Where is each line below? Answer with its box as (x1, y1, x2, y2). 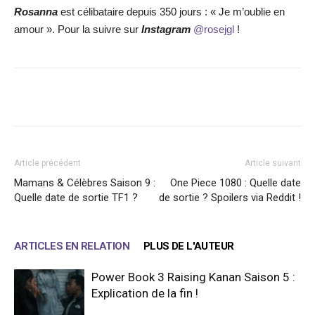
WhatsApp (199, 91, 236, 102)
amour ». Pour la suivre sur (14, 22, 141, 35)
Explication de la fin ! (91, 285, 198, 300)
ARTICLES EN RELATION (14, 239, 129, 252)
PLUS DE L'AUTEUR (143, 239, 234, 252)
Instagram (141, 22, 191, 35)
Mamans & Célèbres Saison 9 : (14, 176, 155, 189)
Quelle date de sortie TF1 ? (14, 191, 138, 204)
